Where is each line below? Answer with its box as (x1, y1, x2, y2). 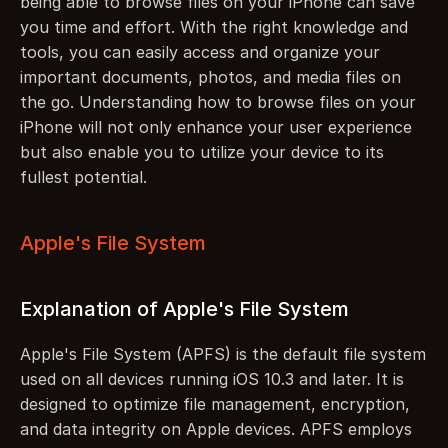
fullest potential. (20, 167, 147, 187)
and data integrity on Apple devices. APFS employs (20, 419, 412, 439)
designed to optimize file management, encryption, (20, 394, 410, 414)
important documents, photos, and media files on (20, 67, 401, 87)
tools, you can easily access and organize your (20, 42, 380, 62)
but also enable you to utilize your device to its (20, 142, 384, 162)
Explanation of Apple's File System (20, 297, 349, 321)
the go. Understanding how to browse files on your (20, 92, 416, 112)
